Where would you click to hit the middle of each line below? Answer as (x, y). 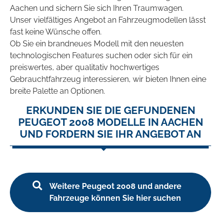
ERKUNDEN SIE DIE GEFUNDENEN (110, 110)
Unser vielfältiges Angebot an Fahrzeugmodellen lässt (108, 20)
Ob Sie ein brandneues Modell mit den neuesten (97, 44)
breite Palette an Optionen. (57, 91)
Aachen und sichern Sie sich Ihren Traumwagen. (97, 8)
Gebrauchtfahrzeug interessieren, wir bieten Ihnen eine (108, 79)
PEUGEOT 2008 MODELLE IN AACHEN (110, 122)
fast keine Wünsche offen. (56, 32)
